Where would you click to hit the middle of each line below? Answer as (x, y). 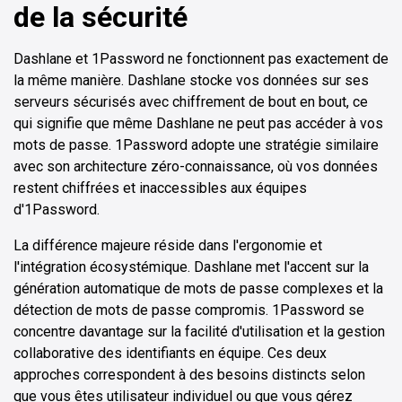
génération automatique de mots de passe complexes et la (198, 289)
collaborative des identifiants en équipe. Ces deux (170, 354)
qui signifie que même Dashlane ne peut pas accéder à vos (198, 124)
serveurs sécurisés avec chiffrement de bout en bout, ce (191, 102)
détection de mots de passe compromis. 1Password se (189, 310)
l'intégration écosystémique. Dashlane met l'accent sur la (191, 267)
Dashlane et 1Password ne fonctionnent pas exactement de (201, 59)
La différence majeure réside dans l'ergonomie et (168, 246)
